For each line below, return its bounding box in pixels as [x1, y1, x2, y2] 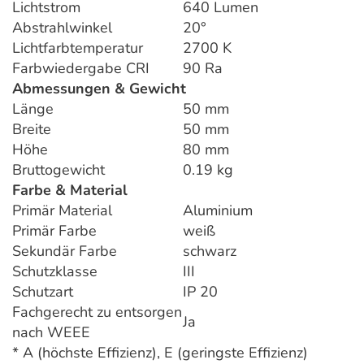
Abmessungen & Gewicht [12, 79, 186, 99]
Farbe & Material [12, 180, 128, 201]
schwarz [183, 241, 236, 262]
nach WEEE [12, 323, 90, 343]
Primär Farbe [12, 221, 97, 241]
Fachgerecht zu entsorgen [12, 302, 182, 323]
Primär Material [12, 201, 112, 221]
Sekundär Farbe [12, 241, 117, 262]
